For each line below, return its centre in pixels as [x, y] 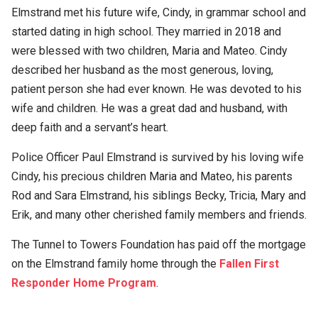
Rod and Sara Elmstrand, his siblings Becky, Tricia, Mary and [159, 195]
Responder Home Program [84, 283]
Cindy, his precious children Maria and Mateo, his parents [152, 176]
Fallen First [249, 263]
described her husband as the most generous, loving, [142, 70]
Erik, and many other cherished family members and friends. [159, 214]
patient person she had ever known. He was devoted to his [157, 89]
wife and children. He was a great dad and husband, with [149, 108]
